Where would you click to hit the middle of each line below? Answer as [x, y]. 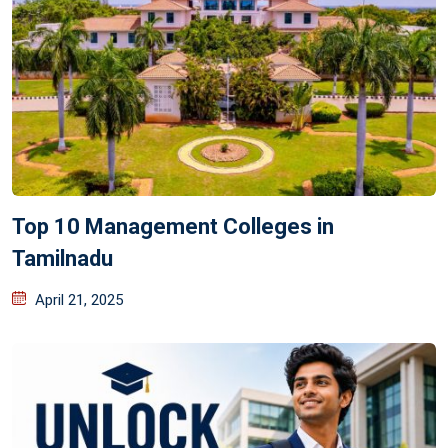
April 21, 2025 [79, 300]
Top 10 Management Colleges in [173, 227]
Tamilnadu [62, 259]
